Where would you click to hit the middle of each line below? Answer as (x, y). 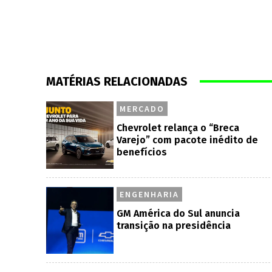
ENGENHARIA (149, 194)
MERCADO (142, 108)
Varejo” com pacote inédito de (187, 140)
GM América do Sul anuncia (178, 213)
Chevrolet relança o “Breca (178, 127)
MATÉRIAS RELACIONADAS (117, 81)
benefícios (141, 152)
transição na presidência (173, 225)
